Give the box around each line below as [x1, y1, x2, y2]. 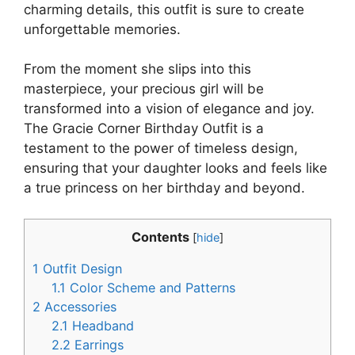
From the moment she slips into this [24, 61, 251, 77]
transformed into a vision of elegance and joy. [24, 101, 315, 116]
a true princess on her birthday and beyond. [24, 180, 305, 196]
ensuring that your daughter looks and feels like [24, 160, 327, 176]
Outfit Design [39, 260, 122, 277]
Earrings [71, 336, 124, 353]
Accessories [40, 298, 116, 315]
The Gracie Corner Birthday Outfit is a [24, 120, 264, 136]
